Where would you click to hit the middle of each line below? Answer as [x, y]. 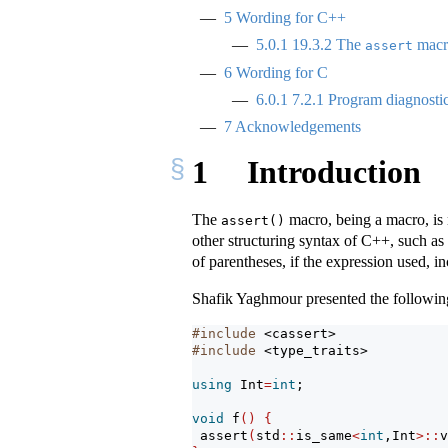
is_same [324, 436]
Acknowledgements [296, 127]
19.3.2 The [326, 45]
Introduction [329, 171]
